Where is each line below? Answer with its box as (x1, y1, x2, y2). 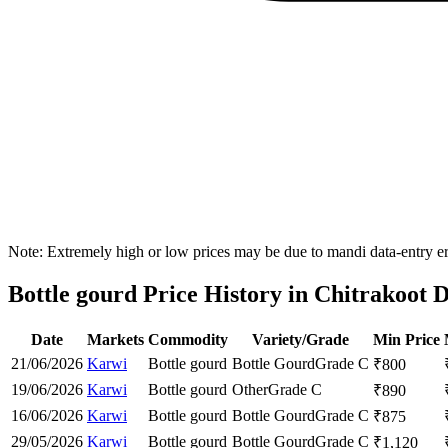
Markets (87, 330, 144, 348)
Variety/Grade (252, 330, 349, 348)
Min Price (373, 330, 440, 348)
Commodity (148, 330, 228, 348)
